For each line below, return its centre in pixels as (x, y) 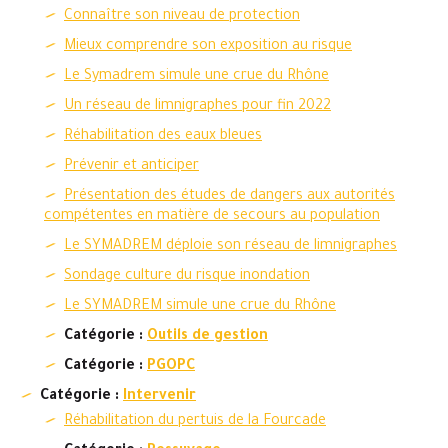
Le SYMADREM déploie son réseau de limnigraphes (230, 247)
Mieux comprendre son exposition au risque (208, 47)
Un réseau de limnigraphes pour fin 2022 (197, 107)
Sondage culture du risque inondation (187, 277)
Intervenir (159, 397)
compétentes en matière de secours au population (212, 217)
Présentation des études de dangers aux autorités (229, 197)
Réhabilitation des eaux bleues (163, 137)
